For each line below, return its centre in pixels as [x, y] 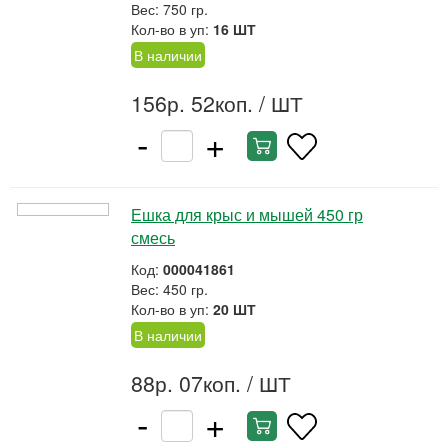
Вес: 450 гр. [169, 289]
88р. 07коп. [186, 383]
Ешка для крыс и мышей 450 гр [247, 214]
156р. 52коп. [192, 103]
